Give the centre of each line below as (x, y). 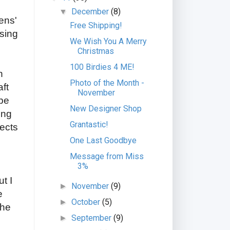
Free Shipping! (96, 25)
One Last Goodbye (103, 140)
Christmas (95, 51)
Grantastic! (89, 124)
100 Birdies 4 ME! (102, 67)
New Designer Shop (106, 109)
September (93, 218)
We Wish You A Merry (108, 41)
